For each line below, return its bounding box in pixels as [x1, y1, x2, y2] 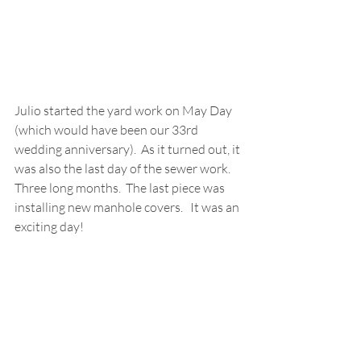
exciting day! [15, 218, 86, 234]
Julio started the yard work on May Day [15, 102, 234, 118]
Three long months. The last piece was [15, 179, 227, 196]
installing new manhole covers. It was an [15, 198, 242, 215]
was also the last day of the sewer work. [15, 160, 235, 176]
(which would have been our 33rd [15, 121, 201, 138]
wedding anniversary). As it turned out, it [15, 140, 243, 157]
